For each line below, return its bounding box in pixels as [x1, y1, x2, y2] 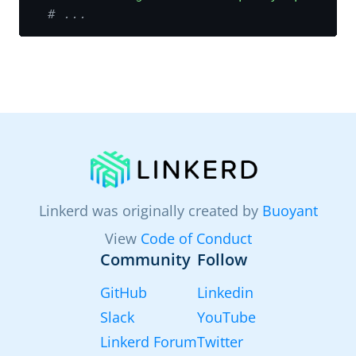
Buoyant [261, 200, 318, 220]
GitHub [100, 282, 147, 302]
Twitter [197, 331, 243, 351]
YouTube [197, 307, 256, 327]
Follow [197, 248, 247, 270]
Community [100, 248, 191, 270]
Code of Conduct [140, 228, 252, 248]
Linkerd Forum [100, 331, 197, 351]
